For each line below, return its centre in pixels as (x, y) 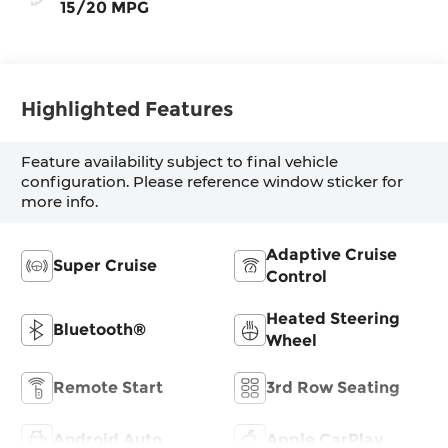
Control (296, 277)
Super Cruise (105, 266)
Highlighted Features (127, 109)
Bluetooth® (100, 330)
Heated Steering (333, 319)
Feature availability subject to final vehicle (180, 162)
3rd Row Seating (333, 388)
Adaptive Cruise (331, 255)
